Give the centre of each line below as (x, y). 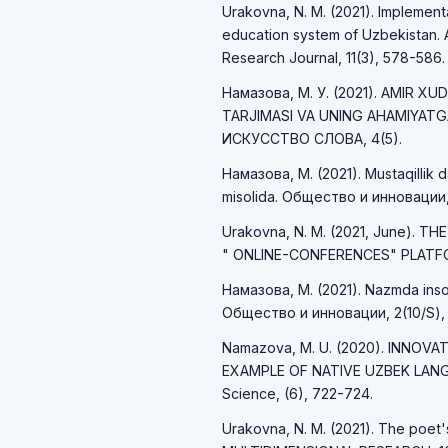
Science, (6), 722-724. (297, 393)
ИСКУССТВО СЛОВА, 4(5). (312, 138)
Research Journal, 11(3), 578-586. (333, 57)
